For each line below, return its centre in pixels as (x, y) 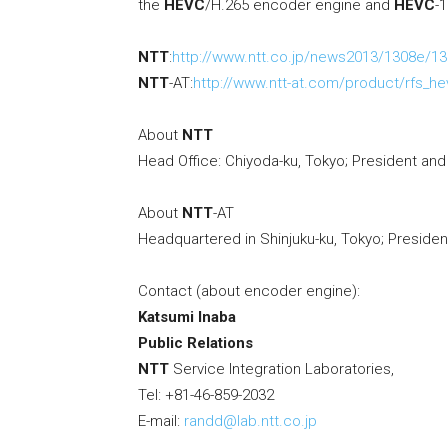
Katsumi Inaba (187, 317)
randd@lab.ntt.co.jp (250, 421)
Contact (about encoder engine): (249, 291)
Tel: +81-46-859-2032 (206, 395)
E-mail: (161, 421)
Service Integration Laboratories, (281, 369)
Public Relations (195, 343)
